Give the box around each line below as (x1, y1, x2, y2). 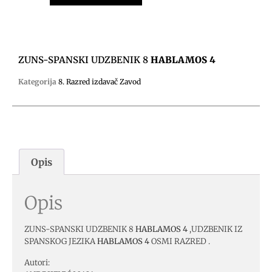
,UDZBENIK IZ (188, 224, 242, 235)
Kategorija (18, 76, 56, 86)
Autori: (24, 257, 50, 268)
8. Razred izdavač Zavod (58, 76, 141, 86)
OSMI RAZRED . (149, 236, 210, 247)
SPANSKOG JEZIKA (24, 236, 97, 247)
